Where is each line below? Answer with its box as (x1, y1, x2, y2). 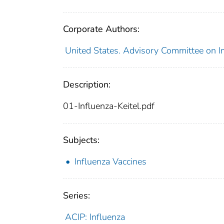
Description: (63, 78, 110, 91)
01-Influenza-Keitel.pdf (63, 100, 154, 112)
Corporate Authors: (63, 23, 139, 35)
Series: (63, 189, 90, 202)
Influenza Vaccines (74, 155, 146, 168)
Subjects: (63, 134, 99, 146)
